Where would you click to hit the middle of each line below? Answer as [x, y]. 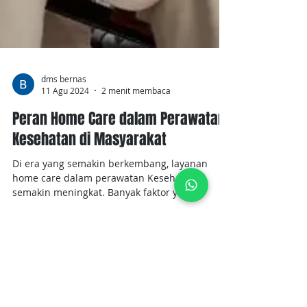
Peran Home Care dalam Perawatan [119, 201]
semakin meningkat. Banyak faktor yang [60, 274]
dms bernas [64, 161]
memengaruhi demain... [68, 289]
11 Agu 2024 [65, 173]
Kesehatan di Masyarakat [89, 221]
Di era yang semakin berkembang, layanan [110, 246]
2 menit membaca [136, 173]
